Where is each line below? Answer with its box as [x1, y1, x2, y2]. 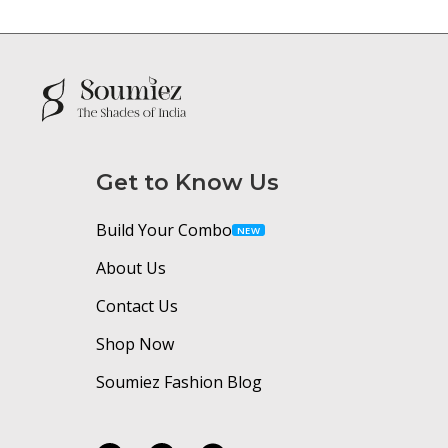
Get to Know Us [96, 168, 279, 197]
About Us [96, 257, 166, 279]
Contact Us [96, 295, 178, 317]
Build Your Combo [96, 219, 232, 241]
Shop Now [96, 333, 174, 355]
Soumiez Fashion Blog [96, 371, 262, 393]
